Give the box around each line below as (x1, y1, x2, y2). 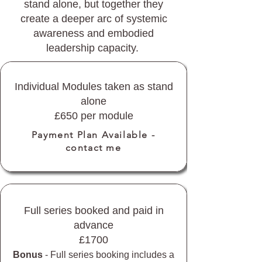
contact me (65, 142, 122, 153)
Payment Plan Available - (31, 129, 156, 140)
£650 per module (54, 110, 133, 122)
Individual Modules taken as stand (14, 81, 173, 92)
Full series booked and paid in (23, 205, 164, 216)
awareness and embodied (33, 27, 154, 39)
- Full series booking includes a (43, 250, 174, 260)
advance (74, 219, 113, 231)
